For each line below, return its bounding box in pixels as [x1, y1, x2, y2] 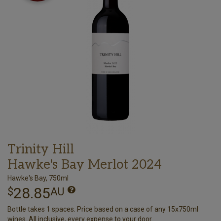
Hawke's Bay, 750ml [7, 174, 69, 182]
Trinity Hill [7, 141, 74, 157]
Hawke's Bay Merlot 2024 [7, 156, 162, 173]
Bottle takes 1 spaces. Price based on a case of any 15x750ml [7, 205, 198, 213]
